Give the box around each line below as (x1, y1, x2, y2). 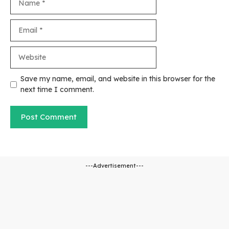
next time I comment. (20, 85, 94, 94)
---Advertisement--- (85, 162, 144, 169)
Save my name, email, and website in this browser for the (20, 74, 215, 83)
